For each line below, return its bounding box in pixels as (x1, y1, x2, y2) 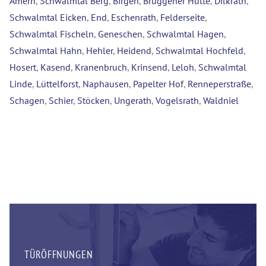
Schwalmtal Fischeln (9, 28, 94, 40)
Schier (49, 94, 73, 107)
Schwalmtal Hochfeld (156, 45, 243, 57)
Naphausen (83, 78, 129, 90)
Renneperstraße (188, 78, 251, 90)
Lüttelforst (36, 78, 78, 90)
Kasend (40, 61, 71, 74)
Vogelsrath (156, 94, 199, 107)
